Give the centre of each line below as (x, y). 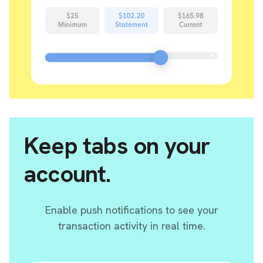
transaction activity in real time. (131, 225)
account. (67, 173)
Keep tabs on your (117, 145)
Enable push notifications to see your (131, 210)
